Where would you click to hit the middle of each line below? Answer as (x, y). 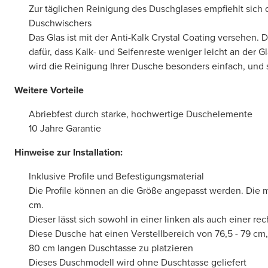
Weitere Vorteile (49, 90)
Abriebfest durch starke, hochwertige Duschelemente (141, 114)
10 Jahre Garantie (65, 128)
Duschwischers (60, 23)
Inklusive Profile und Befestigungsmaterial (116, 176)
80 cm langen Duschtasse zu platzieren (111, 248)
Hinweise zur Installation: (68, 152)
